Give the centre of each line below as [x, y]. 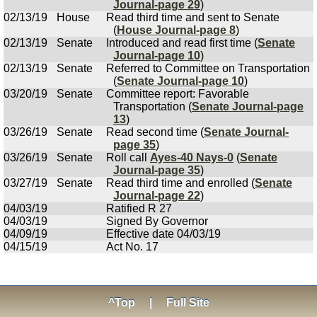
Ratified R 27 [139, 208]
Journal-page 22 [157, 196]
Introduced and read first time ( [182, 43]
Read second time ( [155, 132]
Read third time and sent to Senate [193, 17]
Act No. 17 [132, 247]
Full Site [188, 302]
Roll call [128, 157]
